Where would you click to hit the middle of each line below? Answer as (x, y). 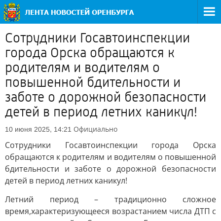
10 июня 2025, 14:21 (38, 129)
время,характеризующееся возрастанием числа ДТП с (110, 211)
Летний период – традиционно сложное (110, 199)
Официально (95, 129)
